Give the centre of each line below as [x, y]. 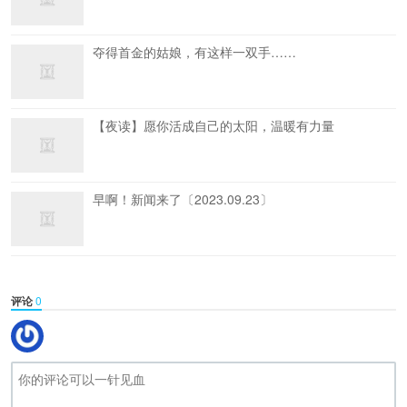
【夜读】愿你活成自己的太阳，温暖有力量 [213, 125]
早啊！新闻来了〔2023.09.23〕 [183, 199]
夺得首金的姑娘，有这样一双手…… [194, 52]
